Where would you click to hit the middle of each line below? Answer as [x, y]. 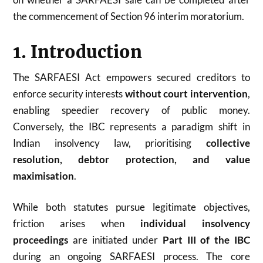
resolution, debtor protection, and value [131, 159]
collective [228, 143]
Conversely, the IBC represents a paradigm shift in [131, 126]
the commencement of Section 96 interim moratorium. [129, 16]
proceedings [41, 240]
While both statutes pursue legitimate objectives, [131, 207]
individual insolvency [195, 223]
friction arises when [77, 223]
